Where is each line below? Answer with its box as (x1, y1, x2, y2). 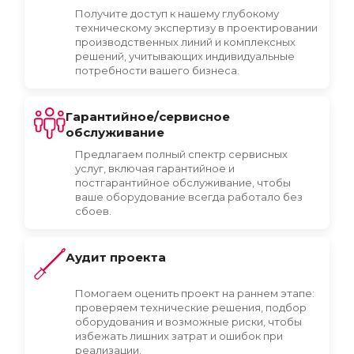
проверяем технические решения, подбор (75, 301, 307, 314)
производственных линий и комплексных (75, 36, 296, 48)
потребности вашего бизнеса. (75, 64, 239, 77)
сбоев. (75, 205, 111, 217)
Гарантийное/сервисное (66, 109, 230, 124)
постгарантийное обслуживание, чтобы (75, 176, 291, 189)
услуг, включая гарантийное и (75, 162, 235, 175)
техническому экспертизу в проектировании (75, 21, 318, 34)
